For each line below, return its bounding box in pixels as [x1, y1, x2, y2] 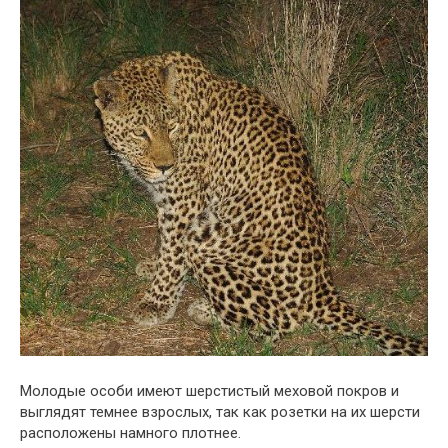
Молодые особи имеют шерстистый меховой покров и [20, 381, 399, 400]
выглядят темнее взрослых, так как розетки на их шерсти [20, 402, 420, 421]
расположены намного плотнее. [20, 423, 241, 442]
